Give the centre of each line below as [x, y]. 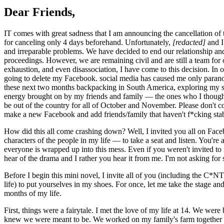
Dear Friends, [39, 12]
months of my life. [33, 193]
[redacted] [190, 42]
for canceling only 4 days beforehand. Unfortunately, [88, 42]
